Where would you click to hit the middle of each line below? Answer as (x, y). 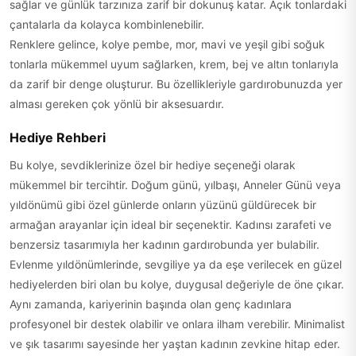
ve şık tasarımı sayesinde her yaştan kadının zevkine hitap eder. (175, 344)
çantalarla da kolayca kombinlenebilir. (107, 24)
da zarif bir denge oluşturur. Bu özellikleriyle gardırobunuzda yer (176, 84)
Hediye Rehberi (58, 137)
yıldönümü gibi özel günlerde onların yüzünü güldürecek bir (163, 205)
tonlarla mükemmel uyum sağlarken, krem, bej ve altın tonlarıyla (174, 64)
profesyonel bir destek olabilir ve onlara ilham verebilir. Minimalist (177, 324)
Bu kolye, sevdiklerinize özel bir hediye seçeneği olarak (153, 165)
